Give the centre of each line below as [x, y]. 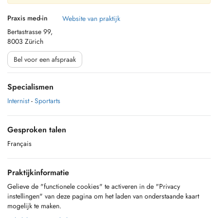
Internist [18, 101]
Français [19, 144]
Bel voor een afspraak [45, 59]
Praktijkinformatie [38, 173]
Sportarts [47, 101]
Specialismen [30, 87]
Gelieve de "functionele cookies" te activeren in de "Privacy [94, 186]
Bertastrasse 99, [30, 32]
